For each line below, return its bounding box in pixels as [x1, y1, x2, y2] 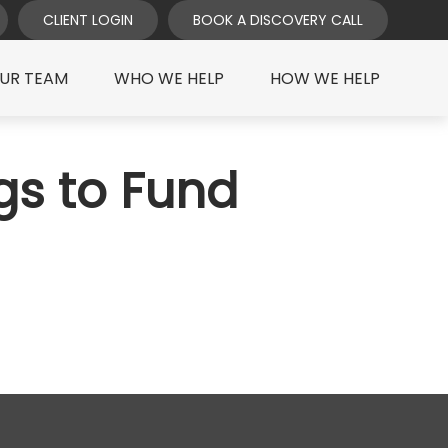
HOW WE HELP [269, 67, 380, 91]
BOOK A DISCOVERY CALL [192, 9, 363, 30]
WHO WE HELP [113, 67, 224, 91]
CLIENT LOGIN [42, 9, 133, 30]
